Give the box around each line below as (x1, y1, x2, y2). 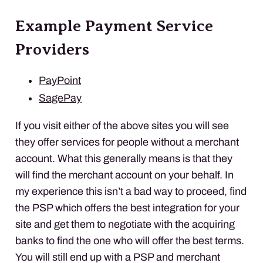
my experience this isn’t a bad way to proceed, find (15, 185, 247, 197)
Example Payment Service (15, 16, 213, 35)
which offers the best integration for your (53, 201, 240, 214)
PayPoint (39, 74, 81, 86)
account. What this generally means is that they (15, 152, 232, 164)
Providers (15, 40, 89, 58)
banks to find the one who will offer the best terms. (15, 234, 244, 247)
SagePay (39, 92, 82, 104)
